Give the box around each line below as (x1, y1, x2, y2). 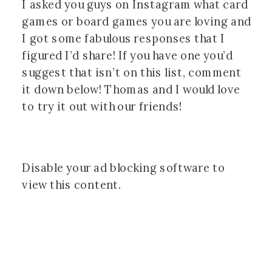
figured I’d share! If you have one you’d (22, 48, 233, 63)
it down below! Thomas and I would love (22, 82, 240, 97)
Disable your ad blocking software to (22, 160, 225, 175)
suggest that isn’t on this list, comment (22, 65, 242, 80)
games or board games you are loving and (22, 14, 251, 29)
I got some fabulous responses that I (22, 31, 225, 46)
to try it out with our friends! (22, 99, 185, 114)
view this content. (22, 177, 122, 192)
